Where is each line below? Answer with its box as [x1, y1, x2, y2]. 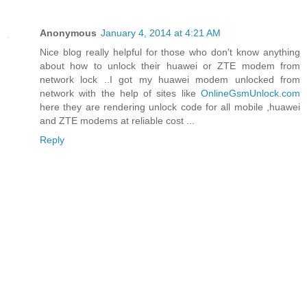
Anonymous [40, 27, 97, 39]
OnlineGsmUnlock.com [201, 88, 300, 99]
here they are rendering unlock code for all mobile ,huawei [40, 101, 300, 113]
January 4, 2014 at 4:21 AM [101, 27, 221, 39]
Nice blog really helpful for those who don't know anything [40, 47, 300, 58]
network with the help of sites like [40, 88, 201, 99]
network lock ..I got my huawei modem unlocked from [40, 74, 300, 86]
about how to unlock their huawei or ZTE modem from [40, 60, 300, 72]
